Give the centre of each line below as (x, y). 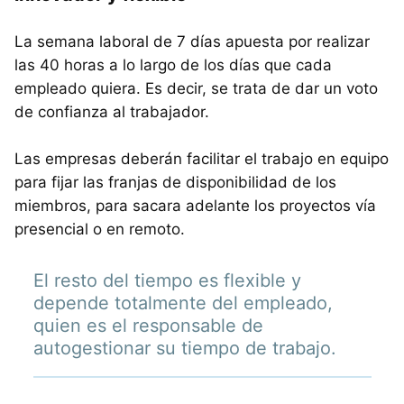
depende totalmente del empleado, (183, 303)
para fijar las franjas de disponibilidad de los (175, 183)
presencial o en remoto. (100, 230)
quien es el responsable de (148, 326)
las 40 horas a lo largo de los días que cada (173, 65)
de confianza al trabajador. (112, 112)
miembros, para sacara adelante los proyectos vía (195, 206)
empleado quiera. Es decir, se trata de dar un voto (196, 89)
